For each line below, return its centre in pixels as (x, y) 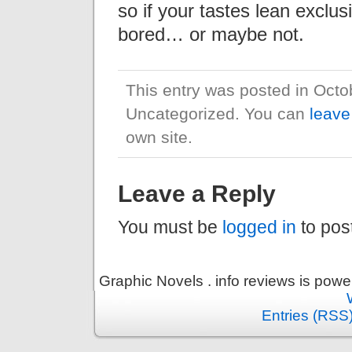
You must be (170, 227)
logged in (259, 227)
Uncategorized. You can (218, 114)
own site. (159, 137)
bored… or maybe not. (211, 34)
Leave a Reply (197, 193)
